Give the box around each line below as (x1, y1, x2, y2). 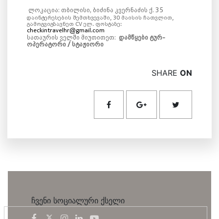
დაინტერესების (27, 14, 71, 21)
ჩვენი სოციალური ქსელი (31, 196, 125, 205)
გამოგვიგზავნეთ (27, 21, 74, 27)
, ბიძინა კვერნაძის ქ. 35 (90, 6, 163, 13)
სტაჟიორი (72, 41, 104, 47)
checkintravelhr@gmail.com (27, 27, 105, 33)
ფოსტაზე (95, 21, 120, 27)
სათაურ (27, 34, 51, 41)
